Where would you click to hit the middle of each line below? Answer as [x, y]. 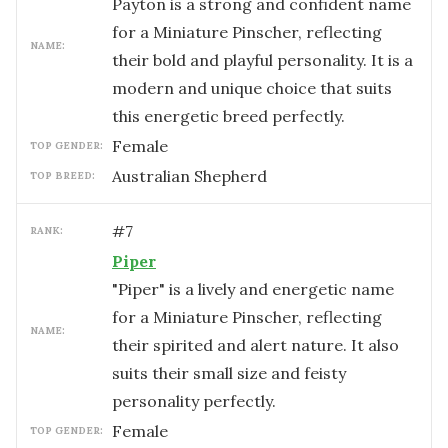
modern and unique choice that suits [252, 88]
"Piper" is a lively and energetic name [253, 289]
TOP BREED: [62, 175]
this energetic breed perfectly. [228, 116]
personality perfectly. [194, 401]
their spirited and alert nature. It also [255, 345]
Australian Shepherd [189, 176]
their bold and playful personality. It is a [262, 60]
